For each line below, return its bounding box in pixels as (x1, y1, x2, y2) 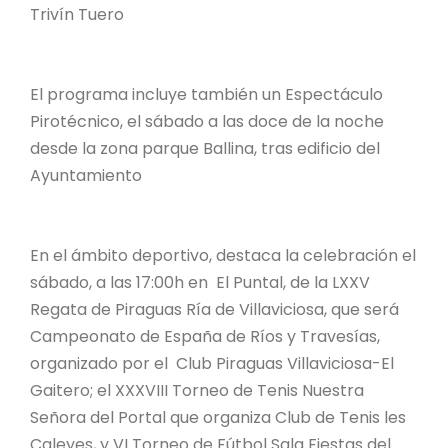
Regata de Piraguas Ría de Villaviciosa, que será (30, 297, 399, 321)
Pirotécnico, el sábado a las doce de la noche (30, 109, 384, 133)
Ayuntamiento (30, 163, 142, 187)
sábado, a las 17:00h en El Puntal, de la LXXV (30, 270, 370, 294)
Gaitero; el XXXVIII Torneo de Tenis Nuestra (30, 378, 364, 402)
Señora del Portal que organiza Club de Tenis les (30, 405, 406, 429)
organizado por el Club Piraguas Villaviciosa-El (30, 351, 394, 375)
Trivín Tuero (30, 2, 124, 26)
